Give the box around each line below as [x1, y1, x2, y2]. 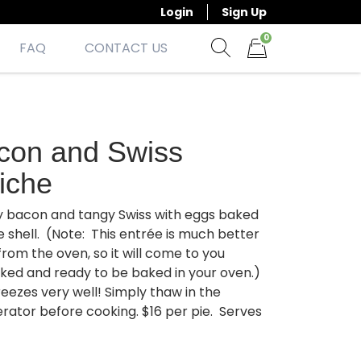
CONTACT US [85, 39, 168, 57]
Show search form [220, 56, 336, 75]
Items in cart [247, 57, 327, 76]
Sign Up [222, 4, 267, 20]
